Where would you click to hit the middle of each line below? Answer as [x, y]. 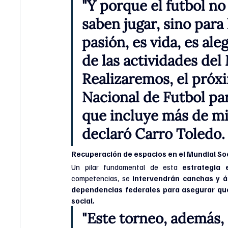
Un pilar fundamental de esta [127, 167]
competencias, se [102, 178]
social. [83, 200]
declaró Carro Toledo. [154, 134]
